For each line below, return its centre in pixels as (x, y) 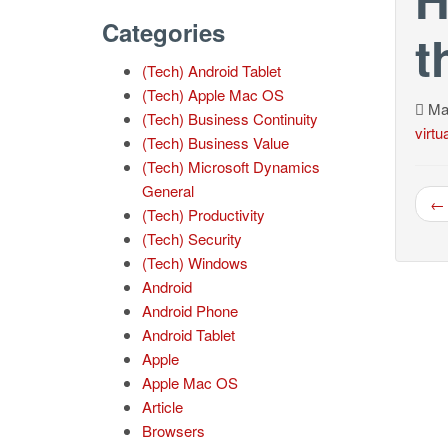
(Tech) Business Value (215, 142)
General (168, 190)
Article (162, 406)
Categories (163, 32)
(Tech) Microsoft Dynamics (231, 166)
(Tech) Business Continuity (230, 118)
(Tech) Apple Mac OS (213, 94)
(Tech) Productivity (203, 214)
